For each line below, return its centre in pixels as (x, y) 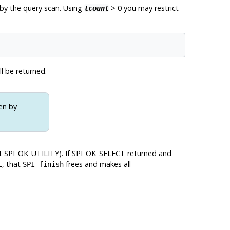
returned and (148, 153)
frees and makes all (97, 164)
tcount (96, 8)
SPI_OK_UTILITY (31, 153)
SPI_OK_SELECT (98, 153)
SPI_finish (43, 164)
